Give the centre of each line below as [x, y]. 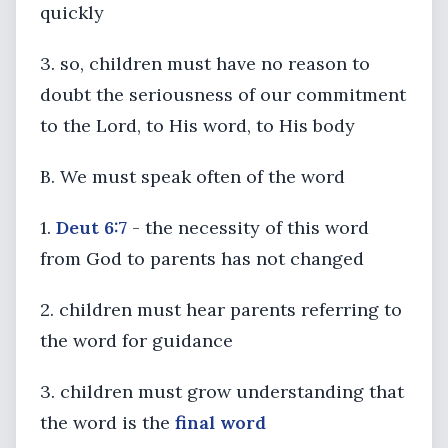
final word [220, 422]
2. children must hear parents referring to [221, 309]
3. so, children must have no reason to [205, 63]
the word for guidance [136, 340]
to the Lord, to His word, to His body [197, 125]
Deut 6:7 [91, 227]
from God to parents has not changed [202, 258]
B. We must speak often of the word [192, 176]
